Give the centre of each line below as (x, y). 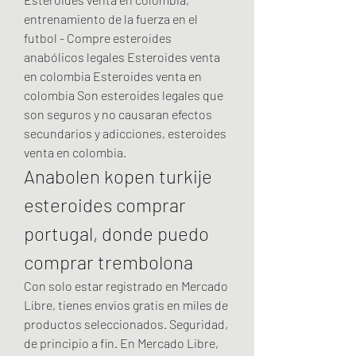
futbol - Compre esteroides (98, 37)
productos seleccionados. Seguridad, (126, 323)
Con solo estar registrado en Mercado (126, 285)
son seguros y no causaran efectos (118, 114)
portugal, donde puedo (116, 233)
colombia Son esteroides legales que (124, 95)
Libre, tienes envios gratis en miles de (126, 304)
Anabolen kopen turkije (118, 176)
